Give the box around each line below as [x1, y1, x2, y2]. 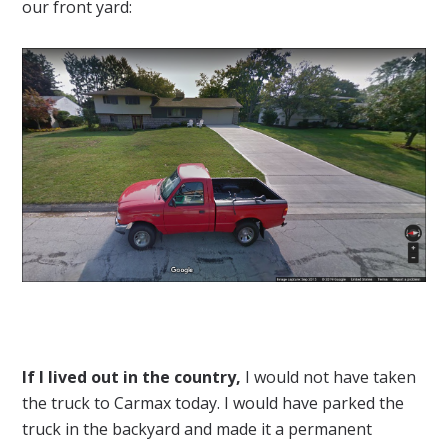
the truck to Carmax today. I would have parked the [22, 392, 405, 415]
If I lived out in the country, [22, 366, 242, 389]
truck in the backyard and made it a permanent [22, 418, 373, 441]
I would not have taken [241, 366, 417, 389]
